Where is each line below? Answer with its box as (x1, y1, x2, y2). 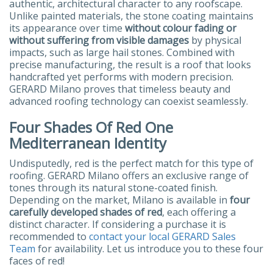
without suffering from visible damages (9, 34, 189, 48)
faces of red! (9, 254, 65, 268)
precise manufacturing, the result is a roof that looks (9, 58, 251, 72)
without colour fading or (125, 21, 236, 35)
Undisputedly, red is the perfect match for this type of (9, 157, 253, 171)
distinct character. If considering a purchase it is (9, 218, 226, 232)
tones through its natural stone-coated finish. (9, 181, 218, 195)
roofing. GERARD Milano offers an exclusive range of (9, 169, 249, 183)
